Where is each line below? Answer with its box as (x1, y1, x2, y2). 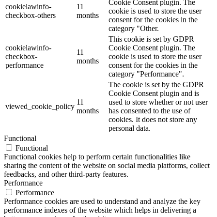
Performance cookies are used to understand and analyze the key (4, 197, 201, 206)
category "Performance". (108, 70, 184, 78)
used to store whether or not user (108, 98, 208, 107)
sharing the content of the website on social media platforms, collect (4, 161, 210, 170)
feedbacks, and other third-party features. (4, 170, 128, 179)
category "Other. (108, 24, 159, 33)
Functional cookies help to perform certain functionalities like (4, 153, 190, 161)
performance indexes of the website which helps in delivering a (4, 206, 196, 215)
